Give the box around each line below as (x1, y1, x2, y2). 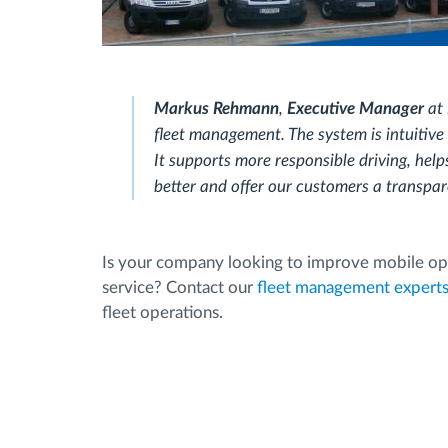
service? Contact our (102, 279, 257, 296)
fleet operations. (102, 304, 223, 321)
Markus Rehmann (154, 100, 279, 117)
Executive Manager (287, 100, 428, 117)
